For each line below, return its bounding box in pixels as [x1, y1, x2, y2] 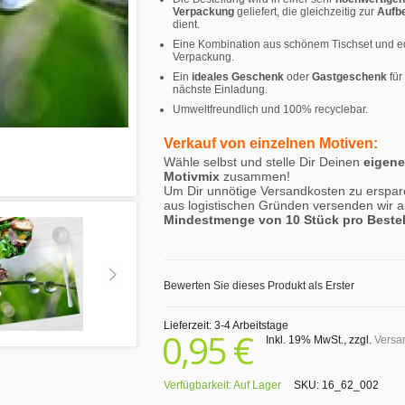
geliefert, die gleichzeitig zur [234, 5, 377, 18]
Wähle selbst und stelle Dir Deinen [164, 155, 360, 169]
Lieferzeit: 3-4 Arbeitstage [164, 319, 288, 332]
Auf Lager [233, 379, 281, 391]
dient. [173, 18, 200, 31]
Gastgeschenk [312, 71, 387, 83]
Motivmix [164, 169, 223, 184]
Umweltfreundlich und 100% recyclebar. [173, 103, 368, 116]
